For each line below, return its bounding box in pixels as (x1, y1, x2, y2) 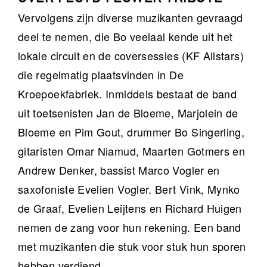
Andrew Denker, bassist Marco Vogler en (18, 162, 220, 178)
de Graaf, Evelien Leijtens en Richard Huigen (18, 200, 242, 216)
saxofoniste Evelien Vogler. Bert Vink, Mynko (18, 181, 240, 197)
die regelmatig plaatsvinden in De (18, 67, 184, 83)
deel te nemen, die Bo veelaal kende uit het (18, 29, 233, 45)
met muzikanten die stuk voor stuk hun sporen (18, 238, 246, 254)
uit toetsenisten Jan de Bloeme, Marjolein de (18, 105, 238, 121)
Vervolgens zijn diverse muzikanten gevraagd (18, 10, 243, 26)
